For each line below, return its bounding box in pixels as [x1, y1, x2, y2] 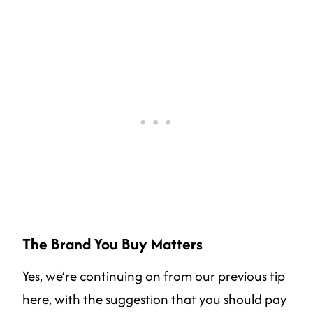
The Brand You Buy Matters [22, 232, 203, 255]
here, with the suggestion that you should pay [22, 289, 286, 309]
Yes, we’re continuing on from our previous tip [22, 265, 285, 286]
